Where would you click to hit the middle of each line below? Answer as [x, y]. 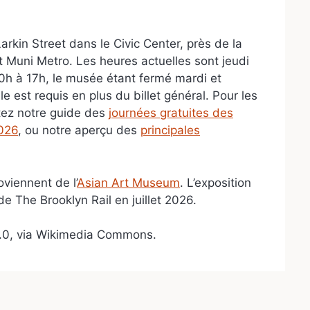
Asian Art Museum [128, 182]
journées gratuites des [171, 113]
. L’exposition [216, 182]
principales [170, 130]
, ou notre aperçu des [79, 130]
